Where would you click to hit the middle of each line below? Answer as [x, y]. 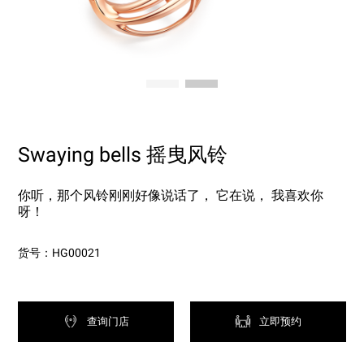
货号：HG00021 [60, 253]
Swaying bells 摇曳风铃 [123, 155]
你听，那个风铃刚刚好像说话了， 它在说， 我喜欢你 [171, 195]
